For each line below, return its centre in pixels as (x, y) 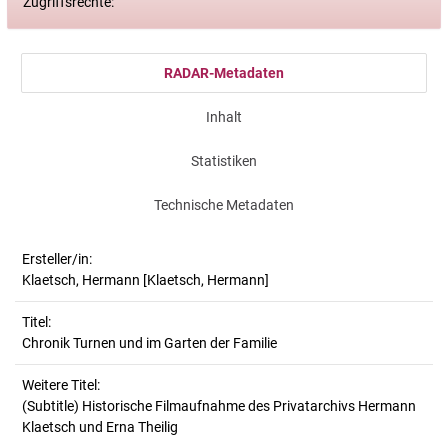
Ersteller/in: (57, 259)
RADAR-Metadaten (224, 73)
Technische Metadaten (224, 205)
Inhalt (224, 117)
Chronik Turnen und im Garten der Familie (149, 343)
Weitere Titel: (61, 385)
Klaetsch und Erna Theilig (100, 427)
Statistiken (224, 161)
